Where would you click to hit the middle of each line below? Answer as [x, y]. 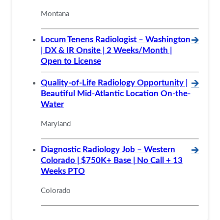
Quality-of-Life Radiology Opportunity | [114, 82]
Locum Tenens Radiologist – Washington [115, 39]
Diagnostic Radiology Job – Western [108, 149]
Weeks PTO [63, 171]
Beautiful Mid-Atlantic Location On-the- [115, 93]
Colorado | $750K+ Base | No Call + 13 [111, 160]
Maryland [55, 124]
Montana [55, 14]
